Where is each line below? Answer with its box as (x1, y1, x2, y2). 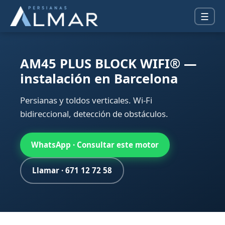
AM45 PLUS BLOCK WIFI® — (20, 55, 197, 72)
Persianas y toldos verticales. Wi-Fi (20, 94, 152, 106)
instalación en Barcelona (20, 70, 178, 87)
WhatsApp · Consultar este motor (31, 140, 159, 150)
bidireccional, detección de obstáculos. (20, 108, 168, 120)
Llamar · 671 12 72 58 (32, 165, 112, 175)
